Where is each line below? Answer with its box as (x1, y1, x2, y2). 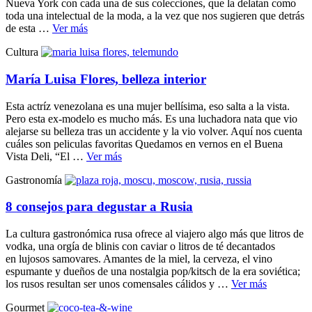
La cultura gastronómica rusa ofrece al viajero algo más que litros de (6, 228, 304, 240)
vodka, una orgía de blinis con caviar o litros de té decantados (6, 240, 275, 253)
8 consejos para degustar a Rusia (6, 199, 193, 214)
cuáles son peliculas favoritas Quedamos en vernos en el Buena (6, 137, 283, 150)
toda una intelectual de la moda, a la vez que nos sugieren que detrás (6, 10, 304, 22)
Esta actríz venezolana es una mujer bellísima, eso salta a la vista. (6, 100, 292, 112)
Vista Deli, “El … (6, 150, 86, 162)
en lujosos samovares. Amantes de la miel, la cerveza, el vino (6, 253, 272, 265)
